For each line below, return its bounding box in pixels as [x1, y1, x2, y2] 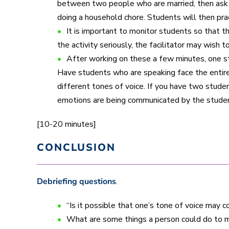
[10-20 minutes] [37, 118, 96, 130]
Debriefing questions [37, 175, 116, 187]
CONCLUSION [37, 140, 116, 154]
